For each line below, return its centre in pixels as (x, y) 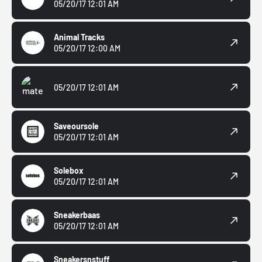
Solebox (69, 171)
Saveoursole (76, 126)
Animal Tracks (79, 37)
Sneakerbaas (77, 215)
